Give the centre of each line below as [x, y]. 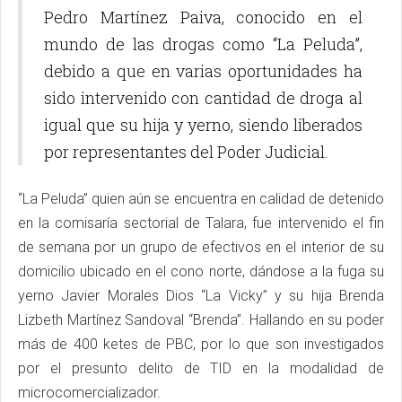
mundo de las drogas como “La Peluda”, [203, 44]
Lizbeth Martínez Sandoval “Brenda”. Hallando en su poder [201, 320]
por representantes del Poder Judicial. [186, 152]
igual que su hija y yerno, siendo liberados [203, 125]
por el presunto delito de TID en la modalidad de [201, 368]
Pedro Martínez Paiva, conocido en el [203, 17]
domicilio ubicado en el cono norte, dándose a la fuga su [201, 271]
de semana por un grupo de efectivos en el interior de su [201, 247]
